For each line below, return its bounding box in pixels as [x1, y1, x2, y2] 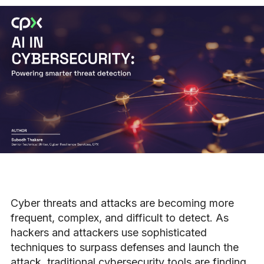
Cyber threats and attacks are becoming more [11, 196, 234, 209]
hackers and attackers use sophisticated [11, 226, 207, 239]
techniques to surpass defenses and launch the [11, 240, 239, 253]
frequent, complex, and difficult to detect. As [11, 211, 229, 224]
